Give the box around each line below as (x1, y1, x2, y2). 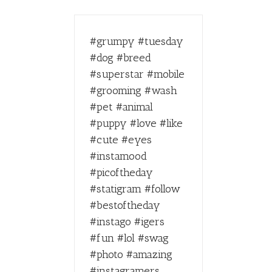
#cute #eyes (90, 133, 152, 146)
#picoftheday (90, 166, 153, 179)
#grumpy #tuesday (90, 35, 183, 48)
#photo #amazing (90, 248, 172, 261)
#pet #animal (90, 100, 153, 114)
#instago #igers (90, 215, 165, 228)
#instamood (90, 149, 147, 163)
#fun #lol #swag (90, 231, 169, 245)
